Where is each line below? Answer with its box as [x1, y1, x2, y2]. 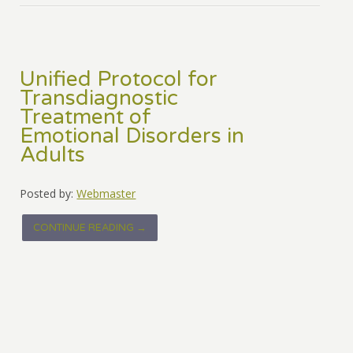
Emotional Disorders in [20, 124, 245, 150]
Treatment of [20, 105, 152, 131]
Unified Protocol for [20, 67, 218, 93]
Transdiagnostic [20, 86, 179, 112]
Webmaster [76, 186, 136, 202]
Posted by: [20, 186, 74, 202]
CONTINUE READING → [33, 221, 147, 235]
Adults [20, 143, 86, 169]
